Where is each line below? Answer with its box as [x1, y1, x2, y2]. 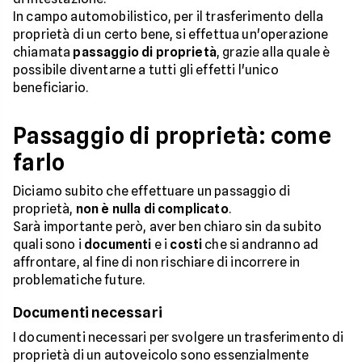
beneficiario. [13, 80, 89, 96]
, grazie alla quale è [216, 44, 330, 61]
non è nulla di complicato [75, 201, 229, 217]
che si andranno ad [202, 237, 319, 253]
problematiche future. [13, 272, 145, 288]
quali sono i [13, 237, 85, 253]
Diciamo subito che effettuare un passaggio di [13, 183, 291, 200]
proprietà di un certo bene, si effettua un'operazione [13, 27, 329, 43]
